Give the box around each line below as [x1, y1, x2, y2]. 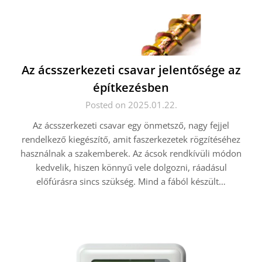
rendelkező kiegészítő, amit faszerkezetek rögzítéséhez [22, 133, 240, 145]
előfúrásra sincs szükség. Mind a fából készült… [36, 175, 226, 187]
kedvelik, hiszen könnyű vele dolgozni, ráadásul [35, 161, 227, 173]
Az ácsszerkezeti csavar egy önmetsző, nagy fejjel [33, 119, 229, 131]
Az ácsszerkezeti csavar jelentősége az [21, 62, 241, 78]
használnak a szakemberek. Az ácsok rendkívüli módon [20, 147, 242, 159]
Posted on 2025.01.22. [85, 99, 177, 111]
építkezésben [93, 80, 169, 95]
